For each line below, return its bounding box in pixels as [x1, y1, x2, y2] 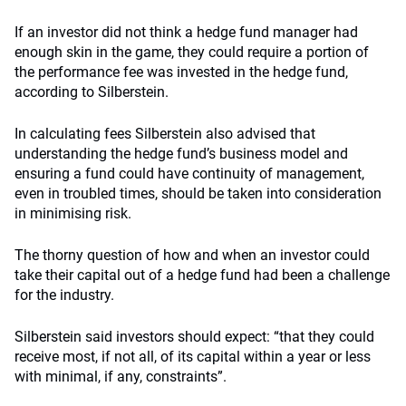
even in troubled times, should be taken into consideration [14, 185, 382, 202]
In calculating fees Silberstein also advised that [14, 125, 315, 142]
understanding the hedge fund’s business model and [14, 145, 348, 162]
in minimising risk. [14, 205, 131, 222]
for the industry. [14, 286, 114, 304]
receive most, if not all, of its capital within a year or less [14, 348, 371, 365]
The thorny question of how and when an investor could [14, 246, 370, 264]
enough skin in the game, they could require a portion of [14, 43, 369, 61]
